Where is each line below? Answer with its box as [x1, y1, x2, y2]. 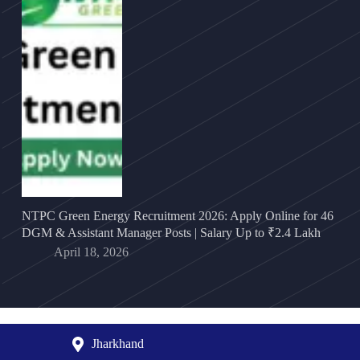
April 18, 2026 [53, 245, 129, 260]
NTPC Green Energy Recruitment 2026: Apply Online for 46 [21, 209, 333, 223]
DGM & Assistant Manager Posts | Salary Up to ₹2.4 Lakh [21, 226, 321, 240]
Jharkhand [92, 336, 144, 350]
